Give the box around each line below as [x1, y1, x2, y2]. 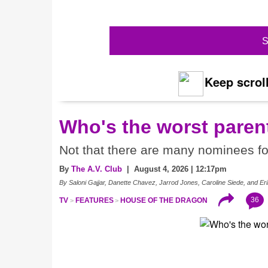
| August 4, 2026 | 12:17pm [122, 164, 227, 173]
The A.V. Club [71, 164, 122, 173]
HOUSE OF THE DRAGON [120, 196, 208, 205]
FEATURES [75, 196, 114, 205]
